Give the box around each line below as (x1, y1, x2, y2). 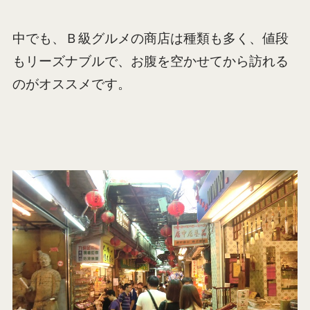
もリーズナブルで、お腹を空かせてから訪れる (12, 53, 289, 69)
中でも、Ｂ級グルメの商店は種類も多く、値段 (12, 30, 289, 46)
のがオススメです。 (12, 76, 131, 91)
